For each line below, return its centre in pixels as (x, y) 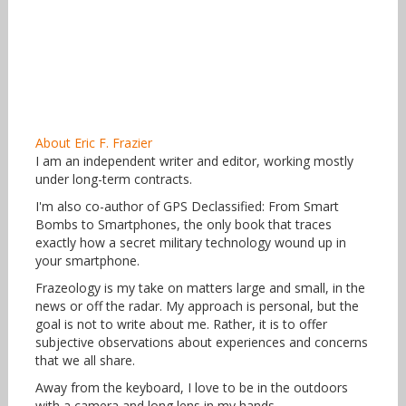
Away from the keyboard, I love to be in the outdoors (191, 388)
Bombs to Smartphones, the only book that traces (183, 225)
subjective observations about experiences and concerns (201, 343)
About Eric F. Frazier (93, 143)
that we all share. (85, 361)
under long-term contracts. (113, 179)
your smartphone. (87, 261)
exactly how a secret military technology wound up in (190, 243)
